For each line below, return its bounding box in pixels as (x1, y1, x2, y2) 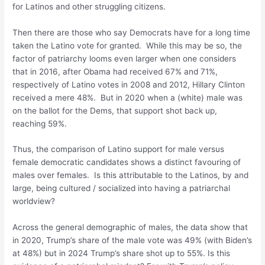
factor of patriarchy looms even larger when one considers (12, 53, 237, 63)
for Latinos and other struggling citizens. (12, 1, 169, 11)
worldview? (12, 196, 58, 206)
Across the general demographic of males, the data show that (12, 222, 248, 232)
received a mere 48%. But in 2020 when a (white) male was (12, 92, 243, 102)
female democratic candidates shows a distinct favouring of (12, 157, 241, 167)
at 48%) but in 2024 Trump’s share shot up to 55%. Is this (12, 248, 231, 258)
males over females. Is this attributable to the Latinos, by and (12, 170, 249, 180)
